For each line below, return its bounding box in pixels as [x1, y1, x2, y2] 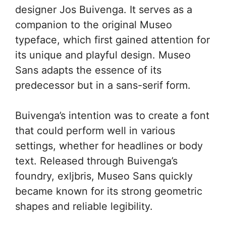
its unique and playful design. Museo [15, 49, 191, 61]
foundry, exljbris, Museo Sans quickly [15, 170, 193, 182]
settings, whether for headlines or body [15, 140, 203, 152]
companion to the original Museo [15, 19, 172, 31]
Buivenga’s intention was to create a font [15, 109, 209, 122]
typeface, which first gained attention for [15, 34, 210, 46]
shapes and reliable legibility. [15, 200, 153, 212]
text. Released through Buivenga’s [15, 155, 178, 167]
